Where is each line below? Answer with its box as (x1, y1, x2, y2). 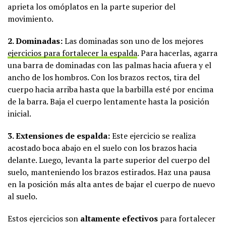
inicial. (8, 107, 31, 119)
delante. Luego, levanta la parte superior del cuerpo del (8, 154, 210, 165)
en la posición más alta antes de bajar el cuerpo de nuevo (8, 178, 215, 190)
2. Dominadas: (8, 35, 63, 46)
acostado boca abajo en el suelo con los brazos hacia (8, 142, 197, 153)
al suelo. (8, 190, 37, 202)
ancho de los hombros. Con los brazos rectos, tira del (8, 71, 200, 83)
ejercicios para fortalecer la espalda (8, 47, 137, 59)
